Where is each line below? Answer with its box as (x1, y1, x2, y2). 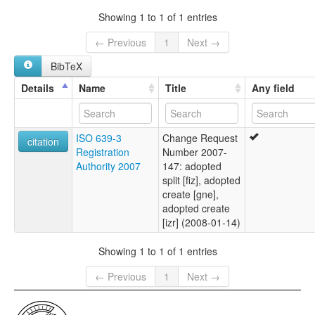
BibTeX (51, 58, 82, 73)
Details (21, 80, 54, 95)
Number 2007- (162, 144, 227, 159)
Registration (76, 144, 129, 159)
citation (27, 134, 59, 148)
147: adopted (162, 158, 221, 173)
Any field (252, 80, 295, 95)
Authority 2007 (76, 158, 141, 173)
